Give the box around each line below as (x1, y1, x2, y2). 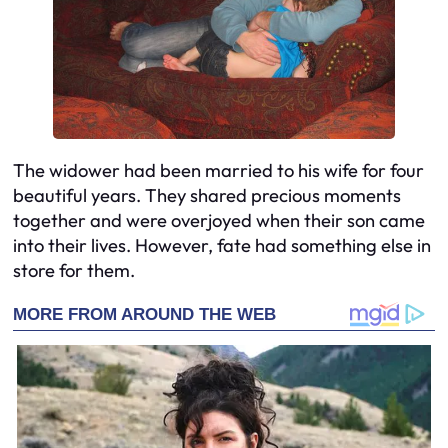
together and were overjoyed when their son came (13, 208, 425, 232)
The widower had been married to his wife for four (13, 158, 424, 182)
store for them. (13, 258, 135, 282)
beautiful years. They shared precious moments (13, 183, 401, 207)
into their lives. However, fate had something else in (13, 233, 431, 257)
